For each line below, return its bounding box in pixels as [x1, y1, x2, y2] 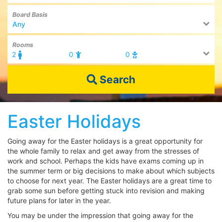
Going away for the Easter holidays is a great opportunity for [7, 137, 203, 145]
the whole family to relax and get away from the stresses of [7, 147, 199, 155]
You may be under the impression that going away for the [7, 211, 193, 220]
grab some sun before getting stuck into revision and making [7, 186, 205, 195]
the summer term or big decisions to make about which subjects [7, 166, 215, 175]
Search [97, 73, 135, 86]
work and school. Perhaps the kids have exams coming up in [7, 157, 204, 165]
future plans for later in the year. [7, 196, 111, 205]
